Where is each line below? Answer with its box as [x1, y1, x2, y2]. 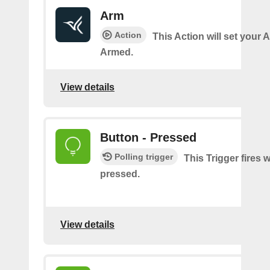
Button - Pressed [100, 131, 196, 144]
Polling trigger [115, 152, 173, 162]
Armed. [100, 47, 133, 57]
